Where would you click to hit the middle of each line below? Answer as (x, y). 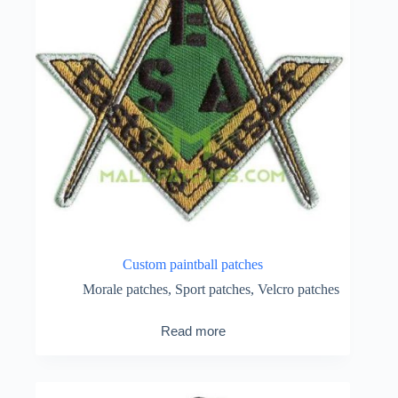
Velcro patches (298, 289)
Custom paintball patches (193, 264)
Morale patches (125, 289)
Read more (193, 330)
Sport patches (212, 289)
